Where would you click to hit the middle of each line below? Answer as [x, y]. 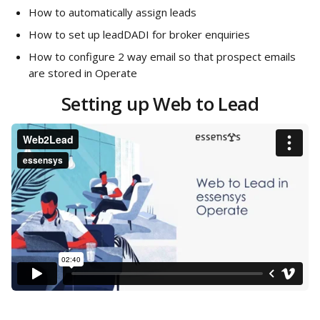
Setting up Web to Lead [160, 104]
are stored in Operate [83, 73]
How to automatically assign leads [112, 12]
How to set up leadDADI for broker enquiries [139, 34]
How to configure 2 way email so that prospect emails [164, 56]
